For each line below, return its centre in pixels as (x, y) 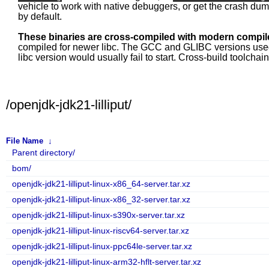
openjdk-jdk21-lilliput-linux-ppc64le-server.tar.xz (102, 246)
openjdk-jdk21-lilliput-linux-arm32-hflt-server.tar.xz (107, 262)
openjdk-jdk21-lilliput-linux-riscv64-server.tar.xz (101, 231)
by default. (40, 17)
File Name (25, 141)
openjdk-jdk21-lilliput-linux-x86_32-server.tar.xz (101, 199)
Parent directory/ (44, 153)
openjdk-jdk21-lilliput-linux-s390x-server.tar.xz (98, 215)
